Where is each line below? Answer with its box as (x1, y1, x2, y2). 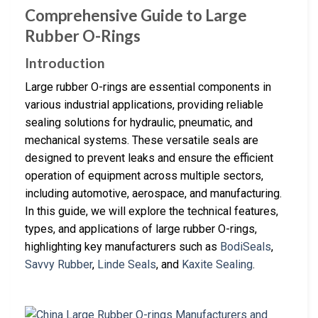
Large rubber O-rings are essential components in (25, 80, 271, 94)
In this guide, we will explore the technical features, (25, 204, 278, 219)
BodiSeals (220, 240, 271, 254)
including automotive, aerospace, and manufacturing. (25, 187, 282, 201)
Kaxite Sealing (182, 258, 253, 272)
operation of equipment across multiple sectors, (25, 169, 263, 183)
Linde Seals (97, 258, 156, 272)
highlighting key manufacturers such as (25, 240, 220, 254)
